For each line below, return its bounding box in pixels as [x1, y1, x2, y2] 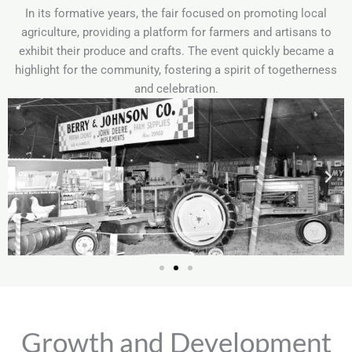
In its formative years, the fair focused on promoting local [25, 6, 327, 20]
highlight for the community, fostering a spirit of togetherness [15, 63, 337, 77]
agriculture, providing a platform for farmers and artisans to [20, 25, 332, 39]
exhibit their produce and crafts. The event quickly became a [18, 44, 334, 58]
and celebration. [134, 82, 218, 96]
